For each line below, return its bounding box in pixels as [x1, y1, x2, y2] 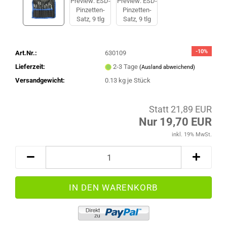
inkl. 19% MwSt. [172, 131, 212, 138]
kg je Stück [117, 76, 150, 84]
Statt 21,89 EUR [149, 104, 212, 115]
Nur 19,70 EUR [139, 116, 212, 128]
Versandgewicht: [15, 76, 65, 84]
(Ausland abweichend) [139, 63, 195, 70]
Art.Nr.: [15, 49, 37, 57]
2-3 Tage [112, 62, 139, 70]
